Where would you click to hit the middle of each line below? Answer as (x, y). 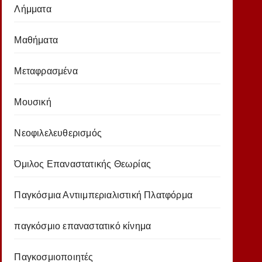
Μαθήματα (36, 40)
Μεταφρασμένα (46, 71)
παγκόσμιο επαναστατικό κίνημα (83, 226)
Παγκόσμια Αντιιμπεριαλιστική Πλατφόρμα (103, 195)
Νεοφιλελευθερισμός (58, 133)
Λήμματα (33, 9)
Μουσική (33, 102)
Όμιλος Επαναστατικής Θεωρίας (82, 164)
